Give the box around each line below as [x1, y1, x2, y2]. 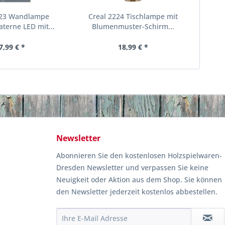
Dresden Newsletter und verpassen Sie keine [56, 163, 208, 172]
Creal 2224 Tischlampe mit [88, 12, 178, 21]
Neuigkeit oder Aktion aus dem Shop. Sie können [56, 175, 222, 184]
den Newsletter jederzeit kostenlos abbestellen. [56, 187, 217, 196]
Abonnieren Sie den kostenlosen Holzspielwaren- [56, 151, 222, 160]
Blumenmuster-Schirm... [91, 22, 174, 31]
